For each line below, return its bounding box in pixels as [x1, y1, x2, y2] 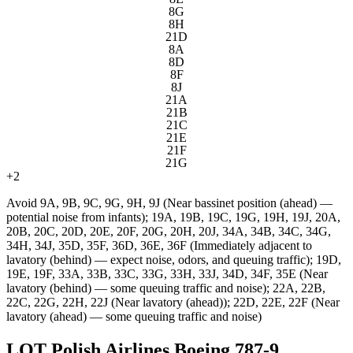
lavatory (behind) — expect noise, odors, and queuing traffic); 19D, [6, 252, 341, 266]
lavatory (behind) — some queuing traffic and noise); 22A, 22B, [6, 281, 325, 295]
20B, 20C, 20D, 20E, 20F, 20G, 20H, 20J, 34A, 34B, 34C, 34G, [6, 224, 331, 238]
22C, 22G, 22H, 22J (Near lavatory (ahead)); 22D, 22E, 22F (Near [6, 295, 340, 309]
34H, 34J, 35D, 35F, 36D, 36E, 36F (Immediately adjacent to [6, 238, 312, 252]
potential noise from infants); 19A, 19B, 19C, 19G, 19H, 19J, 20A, [6, 210, 340, 224]
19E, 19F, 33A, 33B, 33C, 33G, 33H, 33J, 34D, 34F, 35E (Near [6, 266, 328, 281]
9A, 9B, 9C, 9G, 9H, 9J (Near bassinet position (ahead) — [40, 195, 333, 210]
